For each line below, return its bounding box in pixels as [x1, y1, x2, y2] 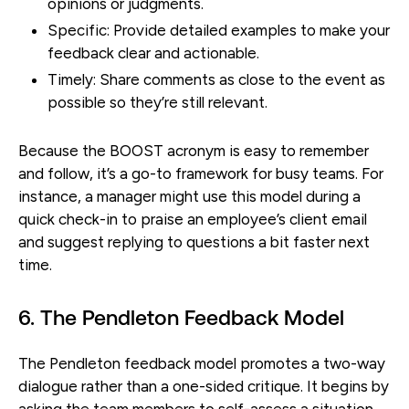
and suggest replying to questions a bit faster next [18, 232, 370, 251]
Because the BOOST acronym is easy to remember [18, 141, 369, 160]
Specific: [47, 20, 110, 39]
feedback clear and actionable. [47, 43, 259, 62]
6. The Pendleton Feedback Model [18, 305, 344, 330]
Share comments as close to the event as [96, 69, 385, 89]
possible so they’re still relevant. [47, 92, 267, 111]
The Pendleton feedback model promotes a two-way [18, 353, 385, 372]
